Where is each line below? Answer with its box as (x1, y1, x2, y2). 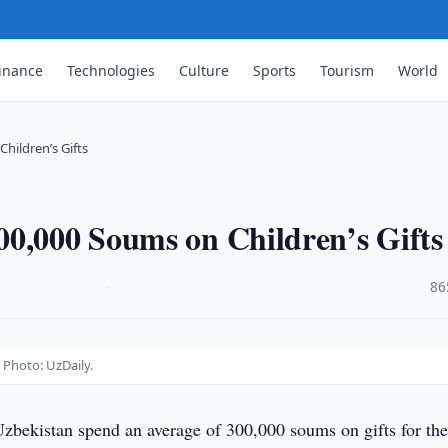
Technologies (67, 60, 156, 80)
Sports (253, 60, 297, 80)
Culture (179, 60, 230, 80)
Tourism (320, 60, 375, 80)
